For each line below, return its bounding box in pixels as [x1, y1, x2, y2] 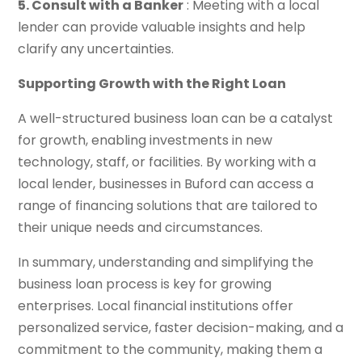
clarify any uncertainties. [18, 39, 175, 58]
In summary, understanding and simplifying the [18, 252, 314, 271]
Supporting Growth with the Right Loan [18, 74, 287, 93]
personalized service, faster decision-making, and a [18, 318, 344, 337]
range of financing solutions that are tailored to [18, 196, 318, 215]
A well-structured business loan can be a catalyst [18, 108, 334, 128]
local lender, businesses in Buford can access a [18, 174, 314, 193]
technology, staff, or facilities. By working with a [18, 152, 317, 171]
